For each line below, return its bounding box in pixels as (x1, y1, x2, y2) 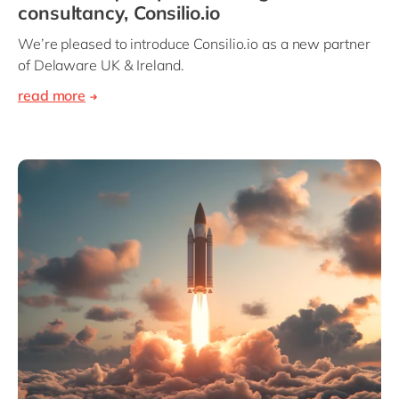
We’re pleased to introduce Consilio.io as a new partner (18, 35, 370, 53)
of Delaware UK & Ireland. (18, 56, 184, 75)
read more (18, 86, 86, 105)
